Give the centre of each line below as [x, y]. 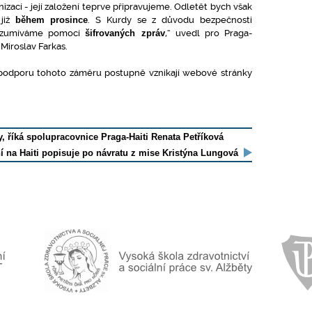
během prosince [52, 20]
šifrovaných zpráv [125, 33]
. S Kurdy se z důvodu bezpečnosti [170, 20]
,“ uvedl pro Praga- [209, 33]
